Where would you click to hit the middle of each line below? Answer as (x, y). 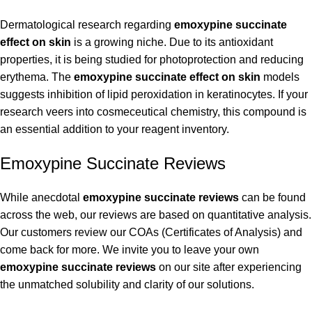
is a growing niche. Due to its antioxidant (172, 42)
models (280, 77)
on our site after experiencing (229, 267)
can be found (272, 198)
